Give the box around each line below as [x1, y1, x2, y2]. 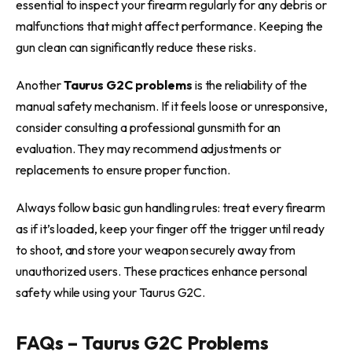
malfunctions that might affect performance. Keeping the [16, 18, 324, 35]
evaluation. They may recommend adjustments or [16, 141, 281, 157]
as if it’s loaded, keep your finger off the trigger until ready [16, 221, 324, 237]
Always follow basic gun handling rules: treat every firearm [16, 200, 326, 216]
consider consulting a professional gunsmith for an [16, 119, 280, 136]
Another [16, 77, 64, 93]
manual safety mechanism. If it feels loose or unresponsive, [16, 98, 328, 115]
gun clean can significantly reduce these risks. [16, 39, 256, 56]
